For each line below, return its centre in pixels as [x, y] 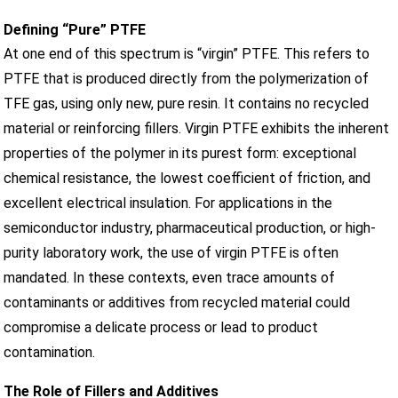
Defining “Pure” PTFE [75, 29]
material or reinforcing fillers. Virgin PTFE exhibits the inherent [197, 128]
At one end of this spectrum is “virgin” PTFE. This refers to [187, 53]
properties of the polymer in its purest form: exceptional [180, 153]
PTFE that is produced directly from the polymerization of [187, 78]
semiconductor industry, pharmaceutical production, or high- [190, 227]
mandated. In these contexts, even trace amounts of [170, 277]
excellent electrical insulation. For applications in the [168, 203]
